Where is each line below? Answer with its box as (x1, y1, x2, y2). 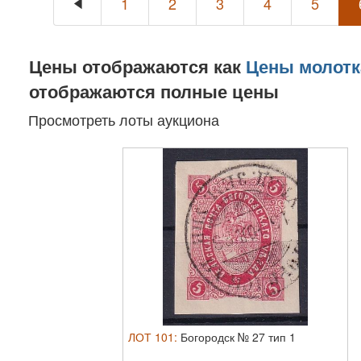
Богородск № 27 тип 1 (180, 329, 296, 345)
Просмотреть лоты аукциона (39, 109, 219, 130)
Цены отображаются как (29, 53, 246, 79)
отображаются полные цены (29, 78, 279, 104)
